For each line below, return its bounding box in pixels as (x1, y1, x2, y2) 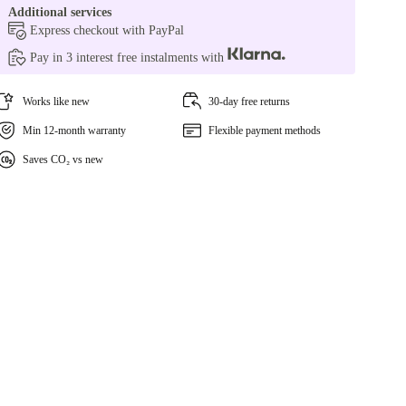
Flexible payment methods (208, 124, 321, 137)
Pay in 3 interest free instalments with (30, 51, 228, 64)
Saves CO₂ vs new (23, 153, 104, 166)
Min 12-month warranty (23, 124, 127, 137)
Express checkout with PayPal (30, 24, 185, 37)
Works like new (23, 95, 91, 108)
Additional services (8, 5, 112, 19)
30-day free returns (208, 95, 290, 108)
